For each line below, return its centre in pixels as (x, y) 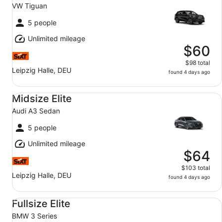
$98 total (198, 63)
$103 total (196, 168)
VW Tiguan (29, 6)
